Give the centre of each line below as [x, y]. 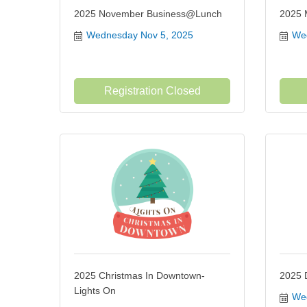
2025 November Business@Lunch [148, 14]
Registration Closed [152, 91]
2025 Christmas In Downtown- [139, 275]
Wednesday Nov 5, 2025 [139, 35]
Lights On [95, 291]
